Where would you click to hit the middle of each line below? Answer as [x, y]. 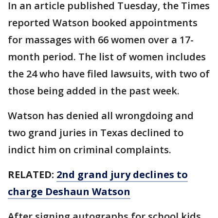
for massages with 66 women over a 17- [101, 39]
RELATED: [32, 174]
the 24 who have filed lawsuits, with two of [109, 73]
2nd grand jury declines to [122, 174]
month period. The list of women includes [107, 56]
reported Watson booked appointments [103, 22]
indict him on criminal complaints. [90, 149]
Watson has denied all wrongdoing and [101, 115]
